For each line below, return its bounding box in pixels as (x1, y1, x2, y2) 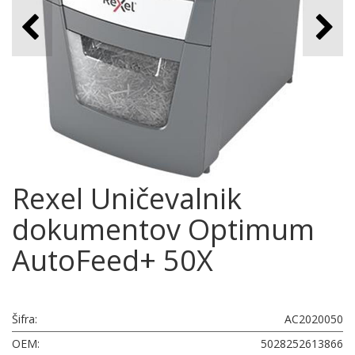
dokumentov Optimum (12, 210, 315, 249)
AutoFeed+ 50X (12, 241, 213, 280)
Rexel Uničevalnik (12, 179, 242, 218)
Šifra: (12, 311, 37, 326)
